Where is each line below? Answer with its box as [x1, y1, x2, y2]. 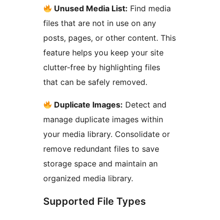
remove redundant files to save [43, 144, 159, 154]
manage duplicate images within [43, 114, 163, 125]
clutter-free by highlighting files [43, 62, 160, 73]
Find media [128, 3, 171, 14]
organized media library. [43, 173, 133, 184]
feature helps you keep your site [43, 48, 164, 58]
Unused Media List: [52, 3, 128, 14]
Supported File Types [43, 195, 146, 208]
